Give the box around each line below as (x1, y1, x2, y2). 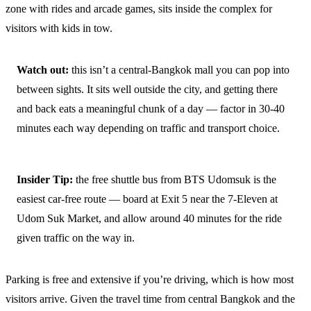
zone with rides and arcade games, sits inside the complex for (6, 2, 272, 15)
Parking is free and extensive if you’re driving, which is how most (6, 273, 294, 285)
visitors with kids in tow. (6, 22, 112, 34)
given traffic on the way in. (17, 231, 135, 244)
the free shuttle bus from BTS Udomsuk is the (73, 173, 276, 185)
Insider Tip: (17, 173, 73, 185)
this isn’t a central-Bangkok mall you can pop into (69, 63, 289, 76)
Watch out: (17, 63, 69, 76)
